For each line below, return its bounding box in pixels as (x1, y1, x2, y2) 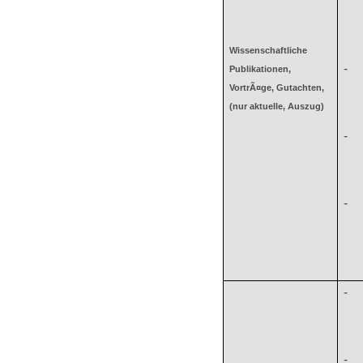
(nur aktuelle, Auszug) (229, 101, 325, 111)
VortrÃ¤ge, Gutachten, (229, 83, 325, 92)
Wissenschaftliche (229, 45, 308, 55)
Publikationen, (229, 64, 292, 74)
